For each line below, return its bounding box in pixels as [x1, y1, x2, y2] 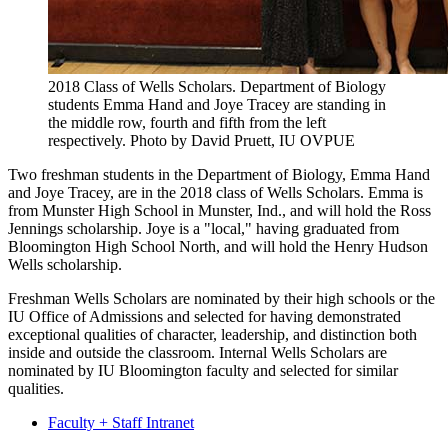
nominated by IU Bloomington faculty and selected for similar [8, 362, 398, 380]
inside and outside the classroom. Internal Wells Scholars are [8, 344, 387, 362]
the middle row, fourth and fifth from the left [48, 114, 326, 132]
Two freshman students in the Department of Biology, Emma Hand [8, 166, 430, 184]
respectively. [48, 132, 126, 150]
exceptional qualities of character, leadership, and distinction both [8, 326, 417, 344]
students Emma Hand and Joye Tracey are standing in [48, 96, 386, 114]
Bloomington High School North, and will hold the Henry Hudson [8, 238, 428, 256]
